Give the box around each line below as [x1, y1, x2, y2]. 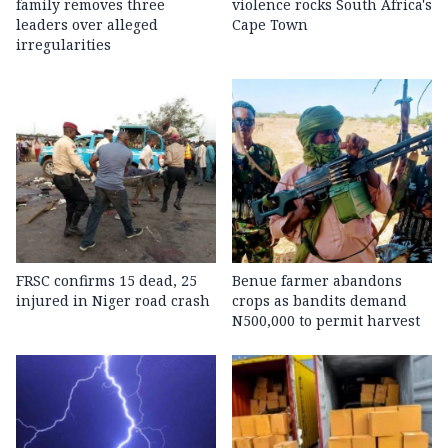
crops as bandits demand [232, 291, 407, 311]
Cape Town [232, 15, 308, 35]
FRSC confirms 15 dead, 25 [16, 271, 197, 291]
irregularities [16, 35, 111, 55]
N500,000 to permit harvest [232, 311, 420, 331]
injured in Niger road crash [16, 291, 210, 311]
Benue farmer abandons [232, 271, 402, 291]
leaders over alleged [16, 15, 158, 35]
